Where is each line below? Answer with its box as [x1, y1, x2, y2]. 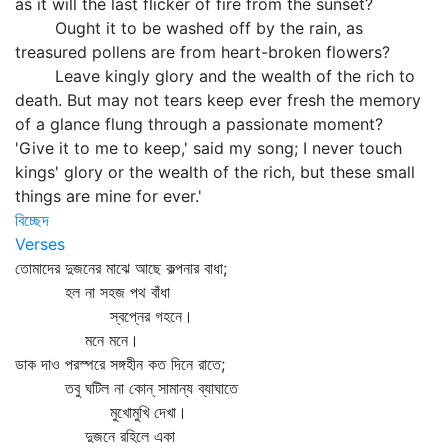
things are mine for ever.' [15, 186, 202, 206]
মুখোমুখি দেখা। [15, 402, 187, 422]
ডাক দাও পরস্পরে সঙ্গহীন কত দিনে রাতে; [15, 354, 225, 374]
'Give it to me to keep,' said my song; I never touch [15, 138, 402, 158]
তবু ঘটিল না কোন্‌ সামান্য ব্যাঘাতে [15, 378, 238, 398]
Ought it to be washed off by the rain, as [15, 18, 363, 38]
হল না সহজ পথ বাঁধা [15, 282, 170, 302]
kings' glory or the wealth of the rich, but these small [15, 162, 415, 182]
